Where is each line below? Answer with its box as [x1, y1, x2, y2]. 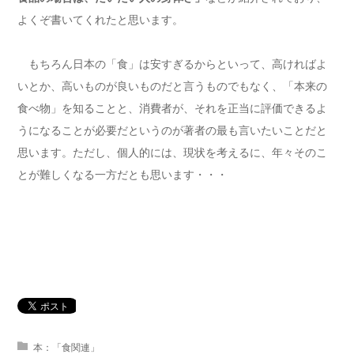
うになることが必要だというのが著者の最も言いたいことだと [17, 123, 327, 137]
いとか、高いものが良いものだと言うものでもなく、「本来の [17, 79, 327, 92]
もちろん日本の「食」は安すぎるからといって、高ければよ [17, 57, 327, 70]
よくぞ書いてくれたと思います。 [17, 13, 183, 26]
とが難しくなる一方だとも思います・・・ [17, 168, 228, 181]
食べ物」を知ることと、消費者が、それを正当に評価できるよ [17, 101, 327, 115]
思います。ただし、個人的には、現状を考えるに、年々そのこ [17, 145, 327, 159]
